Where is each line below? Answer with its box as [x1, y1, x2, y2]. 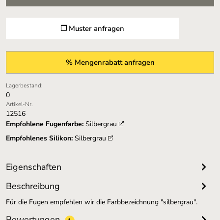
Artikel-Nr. [5, 100, 33, 108]
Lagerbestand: [5, 82, 43, 89]
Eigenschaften [5, 161, 61, 173]
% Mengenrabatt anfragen [65, 57, 155, 67]
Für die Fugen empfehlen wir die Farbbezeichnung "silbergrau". [5, 197, 197, 207]
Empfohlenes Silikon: [5, 134, 73, 143]
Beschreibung [5, 180, 60, 192]
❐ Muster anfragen [60, 24, 124, 33]
